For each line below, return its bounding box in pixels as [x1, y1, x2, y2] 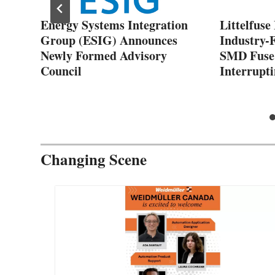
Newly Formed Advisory [41, 46, 167, 64]
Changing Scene [41, 147, 147, 171]
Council [41, 61, 82, 80]
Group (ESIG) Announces [41, 31, 177, 49]
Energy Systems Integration [41, 15, 188, 34]
